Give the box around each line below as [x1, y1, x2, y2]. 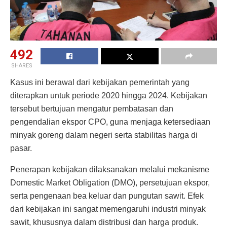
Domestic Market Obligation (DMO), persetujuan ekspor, [10, 178, 210, 187]
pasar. [10, 143, 32, 153]
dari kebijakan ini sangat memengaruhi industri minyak [10, 204, 206, 213]
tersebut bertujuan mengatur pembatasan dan [10, 104, 173, 113]
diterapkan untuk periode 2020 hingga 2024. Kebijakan [10, 91, 207, 100]
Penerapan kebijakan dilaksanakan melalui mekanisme [10, 165, 209, 174]
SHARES [11, 62, 32, 69]
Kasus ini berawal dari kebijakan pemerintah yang [10, 78, 190, 87]
